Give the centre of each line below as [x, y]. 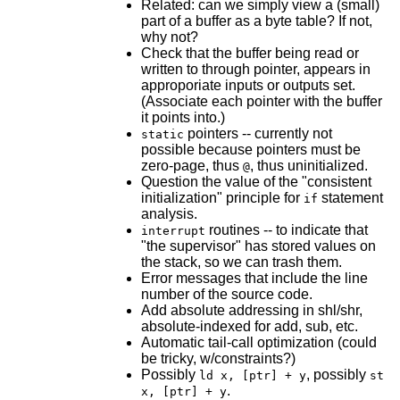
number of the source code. [226, 294]
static [162, 134]
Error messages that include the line [254, 278]
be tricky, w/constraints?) [218, 358]
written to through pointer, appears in [255, 69]
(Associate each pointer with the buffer [261, 101]
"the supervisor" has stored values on [258, 246]
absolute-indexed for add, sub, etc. [249, 326]
